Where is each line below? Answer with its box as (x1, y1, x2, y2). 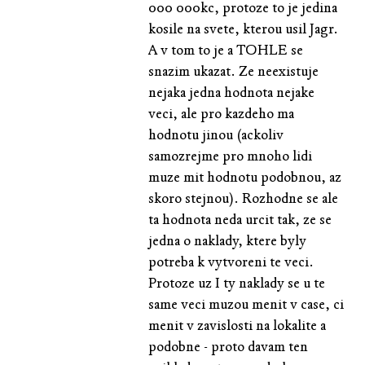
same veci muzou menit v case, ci (148, 295, 345, 313)
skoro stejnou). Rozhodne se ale (148, 189, 339, 207)
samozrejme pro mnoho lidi (148, 147, 313, 165)
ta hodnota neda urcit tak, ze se (148, 210, 332, 228)
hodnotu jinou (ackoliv (148, 125, 284, 143)
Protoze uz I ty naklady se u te (148, 274, 326, 292)
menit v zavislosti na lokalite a (148, 316, 327, 334)
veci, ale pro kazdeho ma (148, 104, 295, 122)
